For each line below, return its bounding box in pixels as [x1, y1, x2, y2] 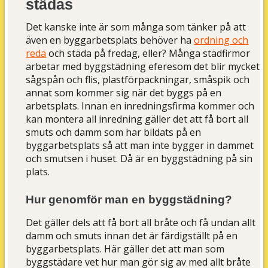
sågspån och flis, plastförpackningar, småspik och [26, 73, 250, 87]
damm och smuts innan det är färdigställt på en [26, 229, 238, 243]
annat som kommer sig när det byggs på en [26, 86, 222, 100]
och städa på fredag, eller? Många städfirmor [46, 47, 251, 60]
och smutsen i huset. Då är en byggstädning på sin [26, 152, 253, 166]
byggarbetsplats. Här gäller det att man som [26, 242, 225, 256]
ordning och [194, 33, 249, 47]
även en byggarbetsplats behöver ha [26, 33, 194, 47]
